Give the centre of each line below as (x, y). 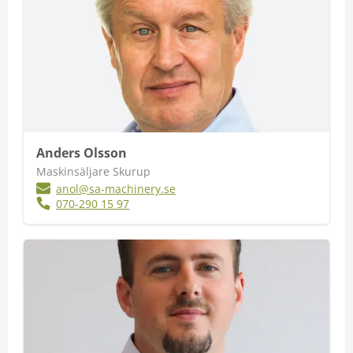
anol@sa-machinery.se (116, 189)
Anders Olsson (82, 153)
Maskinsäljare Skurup (93, 171)
